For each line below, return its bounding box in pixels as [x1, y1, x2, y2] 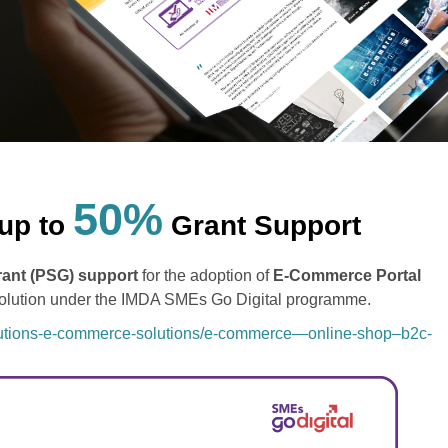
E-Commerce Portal [272, 267, 421, 284]
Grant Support [163, 210, 361, 241]
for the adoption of [137, 267, 273, 284]
